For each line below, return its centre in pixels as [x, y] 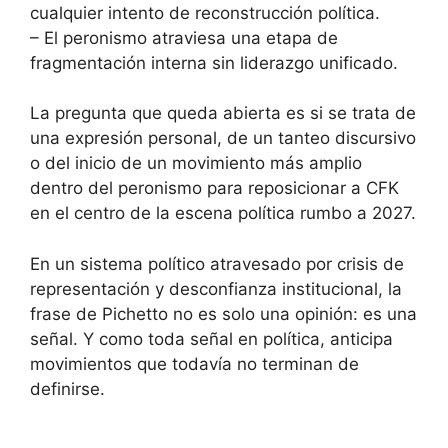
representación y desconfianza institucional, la [216, 288]
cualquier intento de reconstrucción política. [205, 12]
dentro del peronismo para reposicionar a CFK [214, 188]
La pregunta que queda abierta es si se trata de [223, 113]
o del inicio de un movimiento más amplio [196, 163]
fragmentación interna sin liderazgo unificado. [214, 62]
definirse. [67, 388]
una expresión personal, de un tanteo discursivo [223, 138]
